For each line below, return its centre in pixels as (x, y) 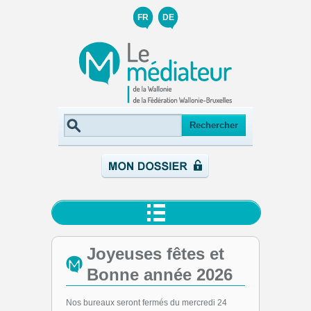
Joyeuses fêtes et (155, 254)
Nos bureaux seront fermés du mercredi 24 (146, 303)
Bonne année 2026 (160, 275)
